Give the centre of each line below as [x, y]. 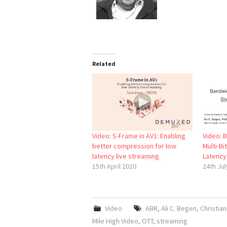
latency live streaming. [126, 156]
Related [104, 63]
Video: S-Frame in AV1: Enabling [139, 136]
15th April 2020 [114, 166]
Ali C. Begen [179, 208]
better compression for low [134, 146]
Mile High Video [115, 221]
